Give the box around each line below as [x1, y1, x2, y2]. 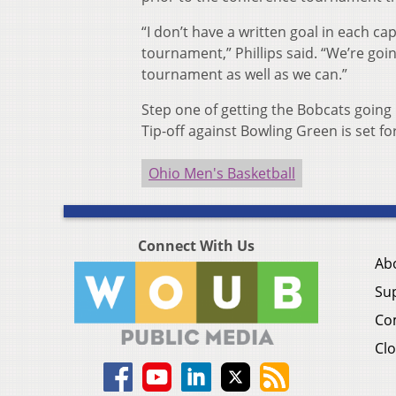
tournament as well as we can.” [141, 65, 347, 85]
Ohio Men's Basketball [148, 164, 295, 184]
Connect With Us [138, 236, 255, 256]
